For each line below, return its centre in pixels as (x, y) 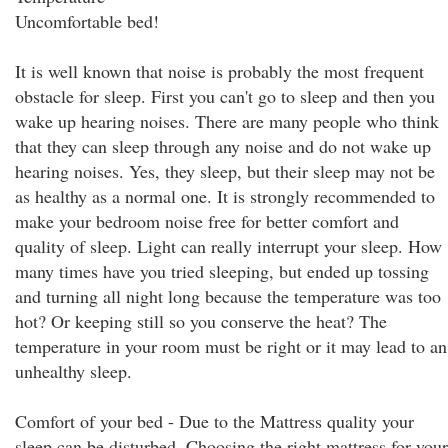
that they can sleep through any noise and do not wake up (223, 146)
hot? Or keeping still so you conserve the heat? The (201, 321)
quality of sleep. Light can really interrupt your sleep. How (228, 246)
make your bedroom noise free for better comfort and (207, 221)
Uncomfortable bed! (87, 21)
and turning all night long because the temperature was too (228, 296)
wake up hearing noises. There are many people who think (227, 121)
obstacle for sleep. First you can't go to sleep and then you (225, 96)
